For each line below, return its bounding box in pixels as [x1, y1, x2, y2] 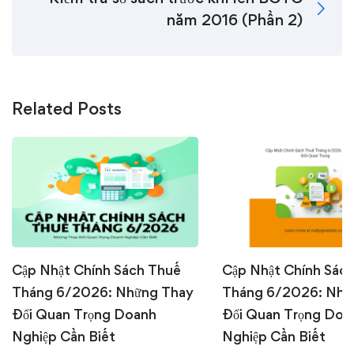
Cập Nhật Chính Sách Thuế [12, 261, 181, 278]
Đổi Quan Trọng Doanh [12, 305, 156, 322]
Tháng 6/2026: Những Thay [12, 283, 194, 300]
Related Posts [12, 98, 122, 119]
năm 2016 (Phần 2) [167, 10, 303, 30]
